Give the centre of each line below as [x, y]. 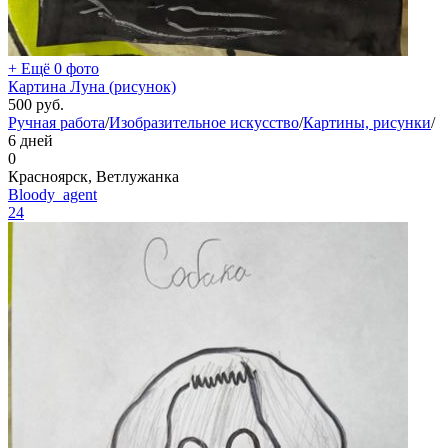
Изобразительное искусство [204, 122]
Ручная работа [56, 122]
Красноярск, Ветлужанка [93, 176]
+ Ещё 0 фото [53, 68]
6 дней [30, 140]
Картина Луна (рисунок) [92, 86]
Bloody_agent [52, 194]
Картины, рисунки [367, 122]
